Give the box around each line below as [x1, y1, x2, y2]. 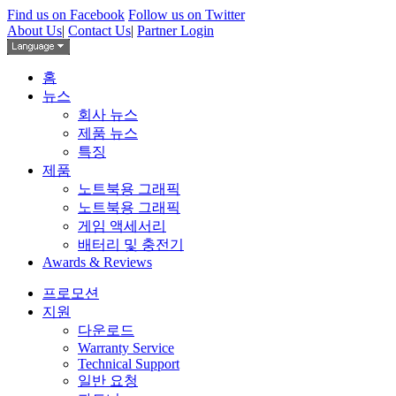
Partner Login [137, 23, 214, 38]
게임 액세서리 [78, 218, 166, 233]
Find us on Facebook [7, 7, 125, 22]
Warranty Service [78, 340, 174, 355]
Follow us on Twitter [128, 7, 245, 22]
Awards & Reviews [42, 255, 152, 270]
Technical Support [78, 356, 179, 371]
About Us [7, 23, 62, 38]
